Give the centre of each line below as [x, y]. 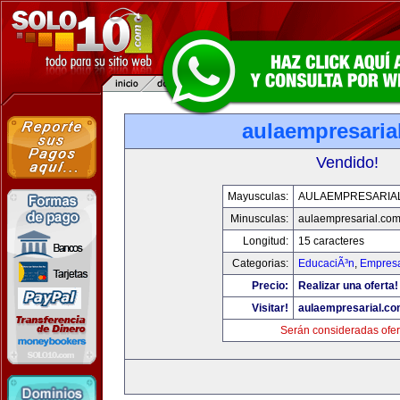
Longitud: [265, 241]
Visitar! [270, 308]
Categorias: [260, 263]
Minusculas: [259, 219]
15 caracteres [331, 241]
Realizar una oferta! [348, 286]
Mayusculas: [258, 196]
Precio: [270, 286]
